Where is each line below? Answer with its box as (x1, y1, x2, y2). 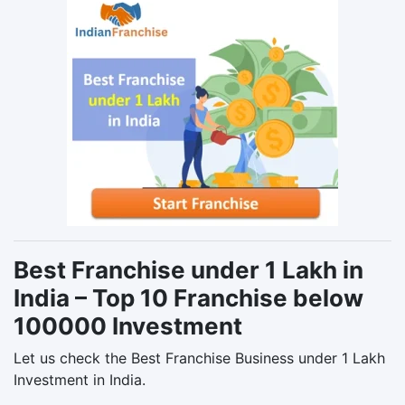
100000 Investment (14, 311, 242, 340)
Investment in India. (14, 370, 146, 389)
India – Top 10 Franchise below (14, 283, 363, 312)
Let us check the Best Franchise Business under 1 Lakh (14, 348, 385, 367)
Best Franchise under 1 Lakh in (14, 255, 363, 284)
